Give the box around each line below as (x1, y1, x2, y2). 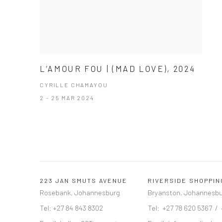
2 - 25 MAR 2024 (40, 94, 94, 102)
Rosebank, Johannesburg (40, 188, 120, 197)
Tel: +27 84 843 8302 (40, 203, 103, 213)
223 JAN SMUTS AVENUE (40, 176, 127, 185)
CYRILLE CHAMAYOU (40, 81, 108, 89)
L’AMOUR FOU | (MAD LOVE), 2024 (40, 63, 196, 74)
